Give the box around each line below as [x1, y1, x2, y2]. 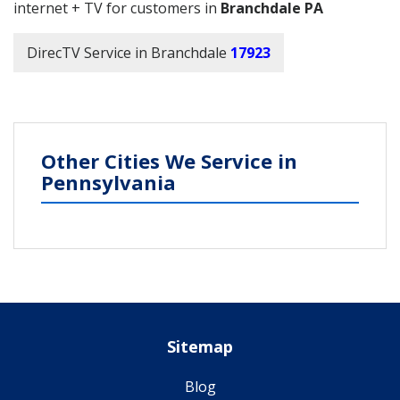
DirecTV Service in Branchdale [27, 42, 227, 62]
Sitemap [167, 335, 233, 357]
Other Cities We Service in [41, 146, 297, 174]
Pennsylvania [41, 168, 176, 196]
